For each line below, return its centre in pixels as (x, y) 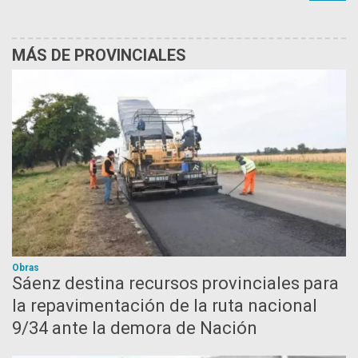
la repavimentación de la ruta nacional (165, 305)
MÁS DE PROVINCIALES (99, 55)
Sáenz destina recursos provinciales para (175, 283)
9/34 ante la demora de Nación (135, 328)
